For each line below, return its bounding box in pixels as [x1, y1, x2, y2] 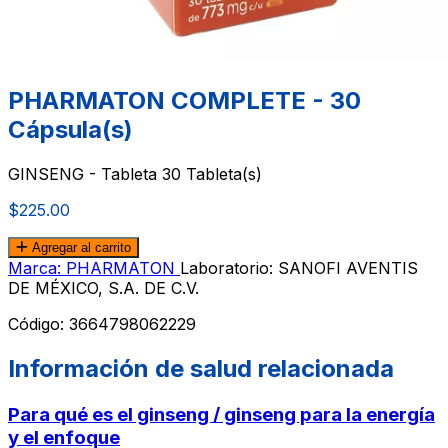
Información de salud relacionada [8, 353, 394, 383]
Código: [8, 313, 69, 334]
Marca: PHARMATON [8, 257, 180, 278]
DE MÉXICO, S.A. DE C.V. [8, 277, 199, 298]
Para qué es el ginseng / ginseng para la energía [8, 402, 435, 426]
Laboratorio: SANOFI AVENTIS [180, 257, 418, 278]
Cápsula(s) [8, 114, 133, 144]
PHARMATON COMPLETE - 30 [8, 85, 361, 115]
